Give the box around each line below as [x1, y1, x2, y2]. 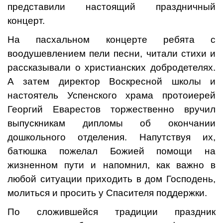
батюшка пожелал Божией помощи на [7, 146, 216, 157]
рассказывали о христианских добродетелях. [7, 62, 216, 73]
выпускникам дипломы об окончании [7, 118, 216, 129]
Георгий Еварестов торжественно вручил [7, 104, 216, 115]
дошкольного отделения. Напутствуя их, [7, 132, 216, 143]
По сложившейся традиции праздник [7, 207, 216, 218]
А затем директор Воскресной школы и [7, 76, 216, 87]
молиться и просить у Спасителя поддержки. [7, 188, 207, 199]
